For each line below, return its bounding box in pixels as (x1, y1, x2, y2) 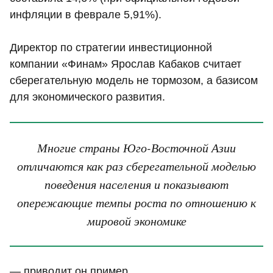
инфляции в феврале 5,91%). (10, 8, 161, 21)
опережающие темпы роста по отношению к (17, 194, 256, 211)
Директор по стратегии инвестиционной (10, 41, 212, 54)
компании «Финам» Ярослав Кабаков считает (10, 57, 241, 70)
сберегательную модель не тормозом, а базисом (10, 74, 258, 87)
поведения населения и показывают (44, 175, 229, 193)
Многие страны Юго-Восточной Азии (37, 139, 236, 156)
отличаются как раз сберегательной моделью (17, 157, 256, 174)
